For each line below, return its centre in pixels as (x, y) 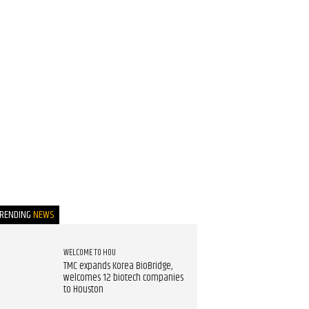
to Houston (83, 290)
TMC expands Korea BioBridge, (118, 267)
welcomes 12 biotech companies (123, 278)
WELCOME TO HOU (89, 253)
